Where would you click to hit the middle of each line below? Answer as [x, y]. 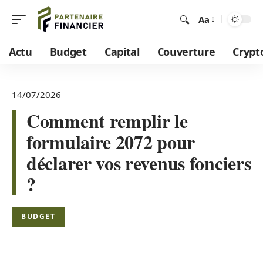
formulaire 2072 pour [111, 142]
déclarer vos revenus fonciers [139, 163]
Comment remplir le [107, 121]
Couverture [186, 52]
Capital [122, 52]
